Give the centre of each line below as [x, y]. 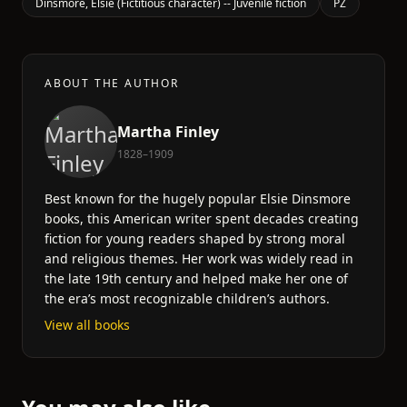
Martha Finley [168, 132]
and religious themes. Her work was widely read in [199, 258]
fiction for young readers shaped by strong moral [195, 238]
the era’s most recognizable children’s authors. [187, 298]
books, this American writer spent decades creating [202, 218]
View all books [87, 325]
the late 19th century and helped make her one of [196, 278]
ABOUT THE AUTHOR [112, 83]
